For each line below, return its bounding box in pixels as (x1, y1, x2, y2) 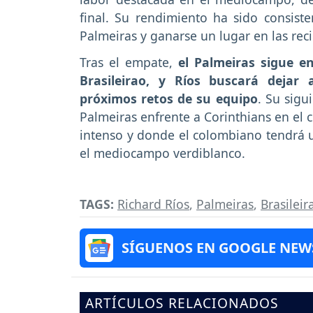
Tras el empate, (80, 54, 178, 71)
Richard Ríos (117, 196, 189, 213)
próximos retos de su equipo (80, 90, 258, 108)
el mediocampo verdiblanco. (80, 145, 245, 162)
